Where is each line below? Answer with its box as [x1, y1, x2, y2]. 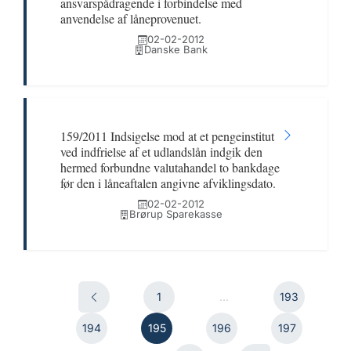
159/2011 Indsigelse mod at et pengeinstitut [60, 128, 274, 144]
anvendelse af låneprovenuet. [60, 10, 201, 27]
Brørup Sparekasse [128, 208, 223, 220]
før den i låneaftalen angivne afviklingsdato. [60, 175, 276, 191]
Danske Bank [143, 43, 208, 56]
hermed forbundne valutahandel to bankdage [60, 159, 280, 175]
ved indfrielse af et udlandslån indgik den [60, 143, 262, 160]
